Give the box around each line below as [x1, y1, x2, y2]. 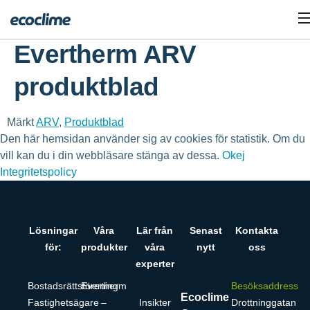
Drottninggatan [231, 297, 297, 308]
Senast [190, 225, 223, 236]
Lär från [136, 225, 174, 236]
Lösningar [28, 225, 77, 236]
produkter [80, 241, 127, 253]
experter [135, 258, 174, 269]
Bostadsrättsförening [28, 280, 118, 291]
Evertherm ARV [14, 40, 197, 69]
